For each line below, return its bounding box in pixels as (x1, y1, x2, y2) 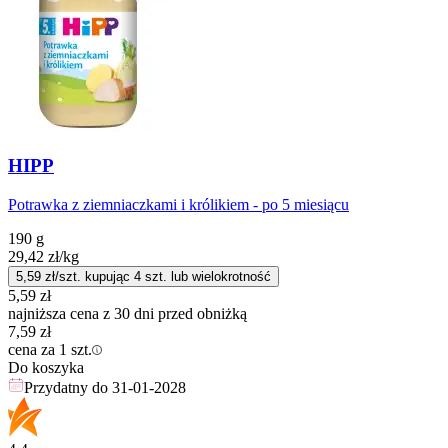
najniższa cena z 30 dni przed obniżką (8, 304, 247, 322)
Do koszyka (8, 358, 84, 376)
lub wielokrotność (167, 268, 271, 284)
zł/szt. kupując (41, 268, 134, 284)
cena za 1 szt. (8, 340, 92, 358)
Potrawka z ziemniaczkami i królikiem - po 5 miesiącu (8, 195, 349, 213)
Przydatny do (24, 378, 112, 396)
